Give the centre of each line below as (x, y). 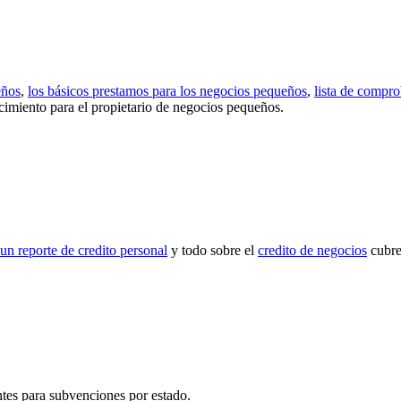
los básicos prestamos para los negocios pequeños (167, 90)
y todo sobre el (213, 250)
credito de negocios (312, 250)
